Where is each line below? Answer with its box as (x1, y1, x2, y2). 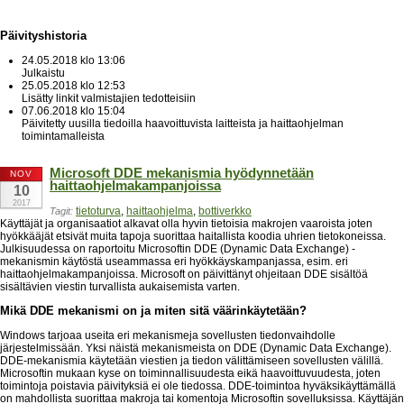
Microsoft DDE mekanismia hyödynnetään (50, 165, 314, 180)
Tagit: (50, 206, 73, 217)
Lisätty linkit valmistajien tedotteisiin (22, 91, 196, 105)
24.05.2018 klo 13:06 (22, 53, 125, 67)
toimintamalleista (22, 129, 105, 142)
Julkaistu (22, 66, 65, 79)
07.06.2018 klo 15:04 (22, 104, 125, 117)
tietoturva (76, 205, 121, 218)
